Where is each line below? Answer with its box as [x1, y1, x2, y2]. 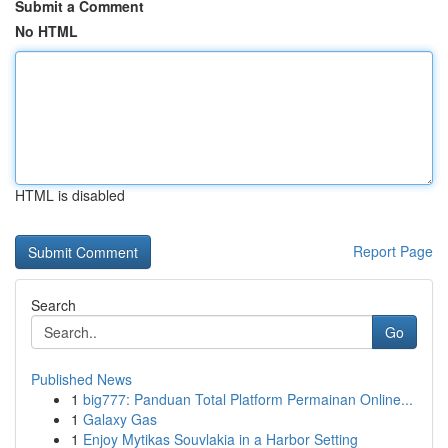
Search [31, 295, 76, 315]
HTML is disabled [15, 185, 125, 205]
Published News [31, 369, 132, 389]
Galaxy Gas [83, 409, 157, 429]
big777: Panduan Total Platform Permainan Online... [83, 389, 413, 409]
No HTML [15, 21, 78, 41]
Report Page [353, 241, 433, 261]
